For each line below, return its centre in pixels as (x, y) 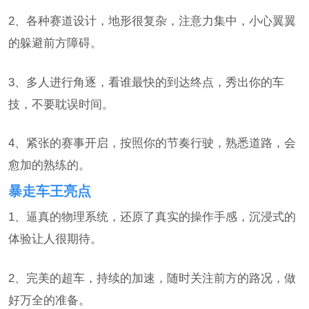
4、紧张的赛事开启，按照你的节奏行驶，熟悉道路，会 (152, 143)
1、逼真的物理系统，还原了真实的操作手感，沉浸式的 (152, 217)
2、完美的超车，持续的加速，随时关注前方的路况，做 (152, 278)
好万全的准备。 (50, 300)
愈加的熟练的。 (50, 165)
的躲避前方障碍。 (56, 42)
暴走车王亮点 (50, 191)
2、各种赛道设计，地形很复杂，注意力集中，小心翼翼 (152, 20)
